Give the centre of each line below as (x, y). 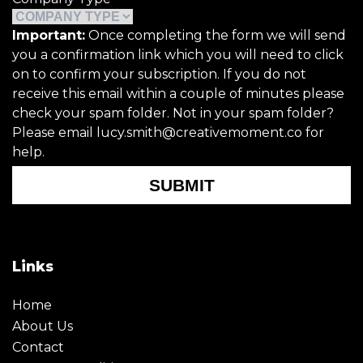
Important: (49, 35)
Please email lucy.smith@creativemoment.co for (168, 132)
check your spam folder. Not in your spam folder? (173, 113)
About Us (43, 326)
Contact (38, 347)
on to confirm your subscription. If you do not (159, 74)
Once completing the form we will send (216, 35)
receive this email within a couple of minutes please (178, 93)
